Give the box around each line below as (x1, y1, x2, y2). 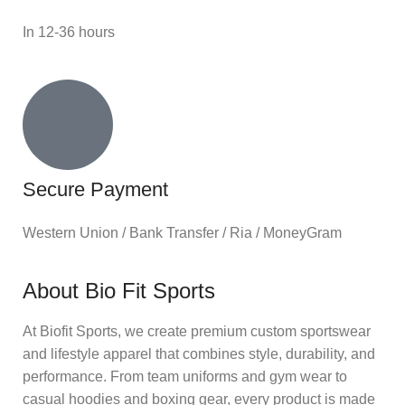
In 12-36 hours (23, 24, 115, 40)
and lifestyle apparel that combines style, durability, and (23, 345, 375, 362)
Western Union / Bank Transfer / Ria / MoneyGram (23, 224, 342, 240)
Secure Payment (23, 177, 168, 201)
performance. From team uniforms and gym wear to (23, 368, 347, 384)
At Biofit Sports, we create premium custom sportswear (23, 323, 371, 339)
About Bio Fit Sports (23, 278, 215, 303)
